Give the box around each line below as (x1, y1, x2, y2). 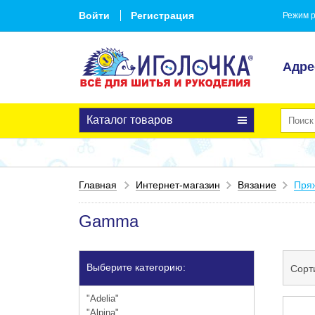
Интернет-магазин (136, 179, 220, 191)
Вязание (238, 179, 276, 191)
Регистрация (131, 10, 194, 21)
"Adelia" (86, 293, 119, 304)
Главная (79, 179, 117, 191)
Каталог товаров (86, 114, 173, 126)
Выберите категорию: (86, 262, 186, 273)
